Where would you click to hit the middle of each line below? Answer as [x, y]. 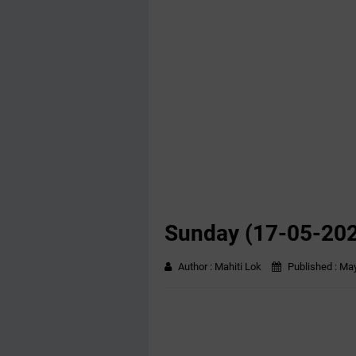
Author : [196, 267]
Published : [312, 267]
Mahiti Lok [238, 267]
